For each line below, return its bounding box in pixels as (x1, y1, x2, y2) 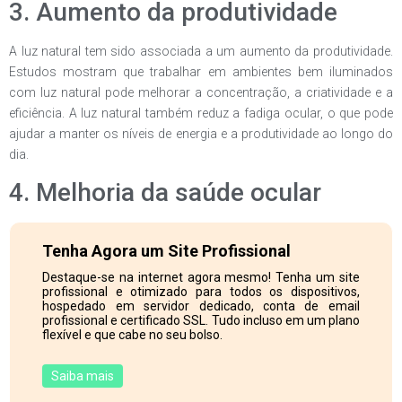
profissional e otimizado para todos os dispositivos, (42, 284, 360, 299)
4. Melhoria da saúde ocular (9, 178, 321, 208)
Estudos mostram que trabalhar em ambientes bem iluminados (9, 64, 393, 79)
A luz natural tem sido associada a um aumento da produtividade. (9, 43, 393, 58)
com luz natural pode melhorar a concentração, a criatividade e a (9, 84, 393, 100)
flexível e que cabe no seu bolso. (42, 327, 223, 342)
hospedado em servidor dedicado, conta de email (42, 298, 360, 313)
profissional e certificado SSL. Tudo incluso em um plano (42, 312, 360, 328)
